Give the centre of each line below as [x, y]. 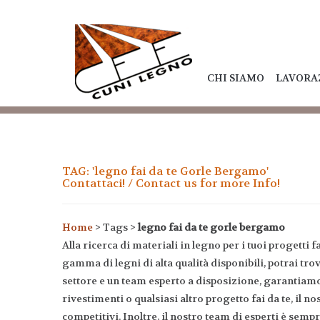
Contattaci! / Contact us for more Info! [171, 183]
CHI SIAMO [236, 78]
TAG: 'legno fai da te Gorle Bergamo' [165, 171]
